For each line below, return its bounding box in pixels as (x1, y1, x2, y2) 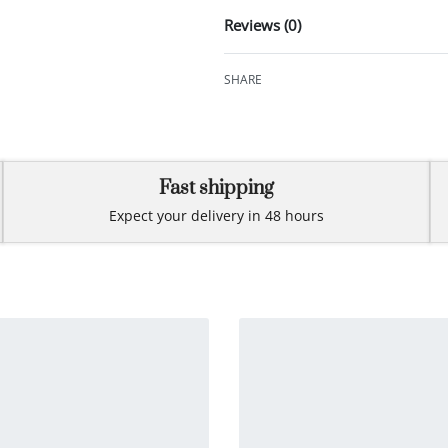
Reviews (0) (224, 14, 301, 35)
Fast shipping (159, 176, 274, 202)
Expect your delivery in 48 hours (109, 206, 324, 226)
